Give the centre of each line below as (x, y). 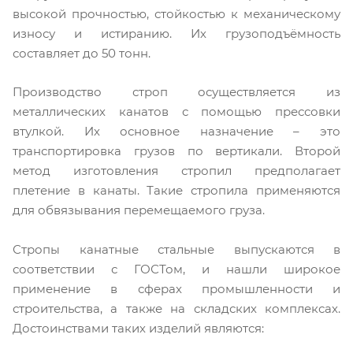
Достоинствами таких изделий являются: (138, 329)
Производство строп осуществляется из (176, 92)
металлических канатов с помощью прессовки (176, 112)
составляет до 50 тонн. (82, 53)
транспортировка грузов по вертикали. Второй (176, 151)
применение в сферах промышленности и (176, 289)
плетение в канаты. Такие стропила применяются (176, 191)
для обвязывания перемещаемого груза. (139, 210)
